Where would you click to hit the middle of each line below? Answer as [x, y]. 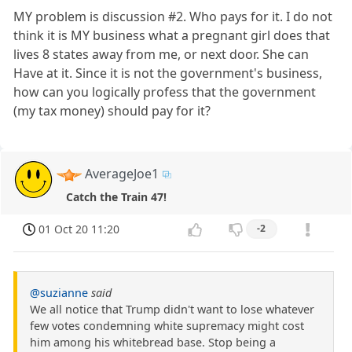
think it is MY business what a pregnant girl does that [172, 36]
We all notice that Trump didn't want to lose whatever [172, 309]
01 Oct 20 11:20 [79, 229]
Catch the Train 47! [116, 197]
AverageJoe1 [122, 174]
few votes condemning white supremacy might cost [167, 325]
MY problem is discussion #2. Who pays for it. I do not [173, 17]
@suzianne [59, 292]
